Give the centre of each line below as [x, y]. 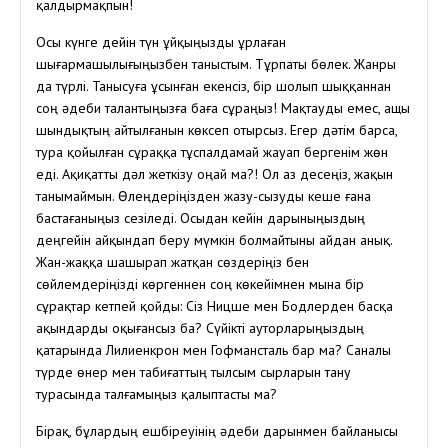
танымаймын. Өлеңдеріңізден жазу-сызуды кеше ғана [203, 196]
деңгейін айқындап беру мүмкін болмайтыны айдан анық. [214, 240]
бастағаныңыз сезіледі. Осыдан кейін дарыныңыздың [200, 218]
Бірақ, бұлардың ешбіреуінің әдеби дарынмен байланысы [217, 431]
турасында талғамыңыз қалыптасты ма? [156, 394]
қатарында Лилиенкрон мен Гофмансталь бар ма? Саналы [213, 350]
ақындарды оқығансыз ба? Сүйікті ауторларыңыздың [200, 328]
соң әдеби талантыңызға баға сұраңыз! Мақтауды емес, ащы [223, 108]
